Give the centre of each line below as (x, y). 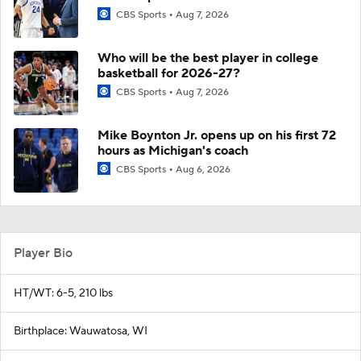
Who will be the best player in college (208, 58)
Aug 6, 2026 (203, 169)
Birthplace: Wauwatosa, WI (81, 331)
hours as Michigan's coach (173, 150)
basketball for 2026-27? (169, 73)
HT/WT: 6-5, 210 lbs (63, 293)
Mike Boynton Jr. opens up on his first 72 (217, 135)
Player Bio (43, 253)
